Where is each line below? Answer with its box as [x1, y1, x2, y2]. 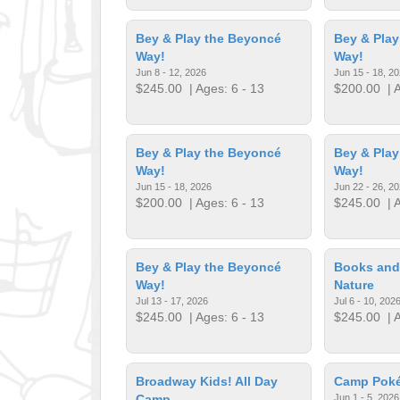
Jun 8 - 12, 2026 [136, 66, 207, 78]
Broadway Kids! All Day [136, 373, 279, 388]
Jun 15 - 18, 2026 [136, 180, 212, 192]
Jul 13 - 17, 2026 [136, 295, 209, 306]
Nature [333, 277, 374, 292]
